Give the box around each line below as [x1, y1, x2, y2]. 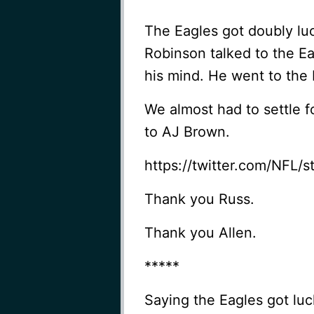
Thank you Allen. [144, 224, 257, 241]
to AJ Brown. [144, 123, 230, 140]
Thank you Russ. [144, 190, 254, 207]
